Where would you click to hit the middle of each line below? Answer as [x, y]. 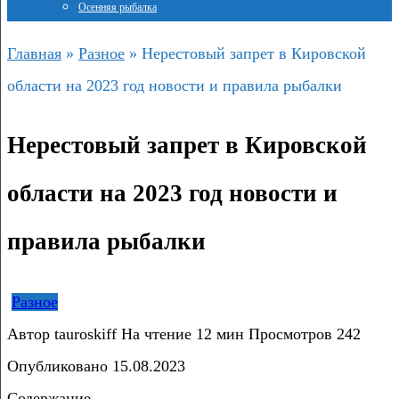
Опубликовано [57, 366]
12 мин [218, 334]
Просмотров [290, 334]
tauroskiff [83, 334]
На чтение [156, 334]
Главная [34, 53]
